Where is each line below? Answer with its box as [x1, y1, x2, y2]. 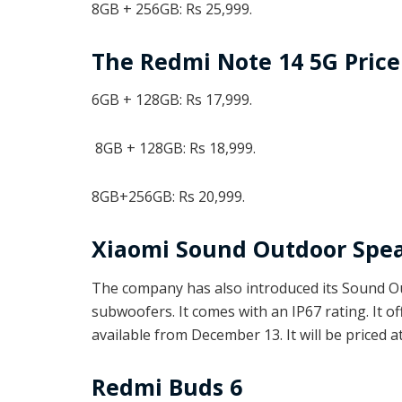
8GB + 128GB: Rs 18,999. [92, 138, 256, 159]
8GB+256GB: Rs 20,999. [92, 187, 245, 207]
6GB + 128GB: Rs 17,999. [92, 90, 252, 110]
